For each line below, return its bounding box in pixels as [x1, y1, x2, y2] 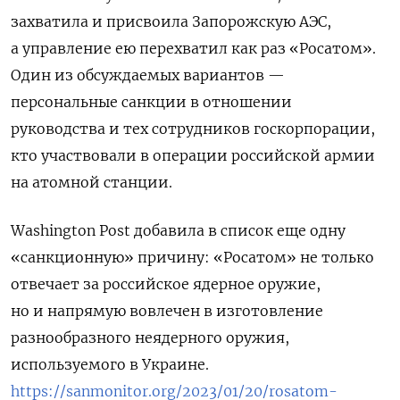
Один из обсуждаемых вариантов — [11, 66, 285, 85]
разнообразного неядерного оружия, [11, 329, 289, 347]
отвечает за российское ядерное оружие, [11, 275, 321, 294]
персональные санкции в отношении [11, 93, 292, 112]
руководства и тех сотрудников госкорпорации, [11, 120, 375, 138]
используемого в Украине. [11, 355, 209, 374]
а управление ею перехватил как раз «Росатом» [11, 39, 372, 58]
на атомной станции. [11, 173, 172, 192]
